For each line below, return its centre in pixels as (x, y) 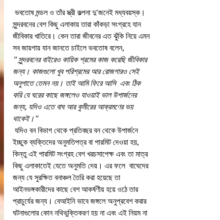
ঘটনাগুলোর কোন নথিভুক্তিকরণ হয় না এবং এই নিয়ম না (81, 213)
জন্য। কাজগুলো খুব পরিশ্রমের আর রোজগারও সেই (77, 72)
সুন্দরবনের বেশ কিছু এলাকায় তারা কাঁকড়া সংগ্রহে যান (78, 25)
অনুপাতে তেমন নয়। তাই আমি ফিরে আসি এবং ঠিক (78, 83)
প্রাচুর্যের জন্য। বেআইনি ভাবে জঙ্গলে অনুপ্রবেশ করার (81, 201)
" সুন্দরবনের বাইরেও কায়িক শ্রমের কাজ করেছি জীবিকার (81, 60)
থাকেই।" (25, 119)
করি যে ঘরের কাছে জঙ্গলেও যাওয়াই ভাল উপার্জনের (76, 95)
